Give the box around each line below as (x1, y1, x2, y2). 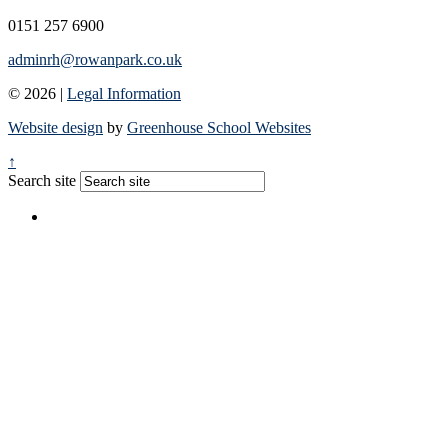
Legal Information (67, 85, 181, 103)
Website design (8, 119, 103, 137)
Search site (8, 172, 76, 190)
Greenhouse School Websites (127, 119, 311, 137)
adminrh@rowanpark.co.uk (8, 51, 182, 69)
